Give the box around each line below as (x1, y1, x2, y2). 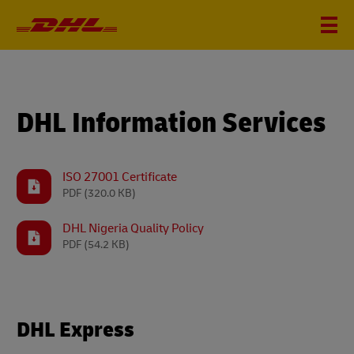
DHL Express (17, 316, 134, 344)
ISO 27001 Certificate (62, 169, 177, 185)
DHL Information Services (17, 105, 326, 141)
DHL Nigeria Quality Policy (62, 220, 204, 236)
